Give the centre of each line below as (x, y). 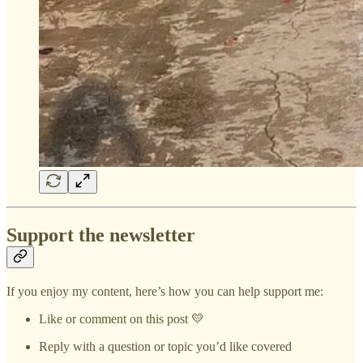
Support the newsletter (101, 235)
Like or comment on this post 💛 (122, 318)
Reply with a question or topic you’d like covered (165, 346)
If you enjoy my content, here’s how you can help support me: (165, 291)
